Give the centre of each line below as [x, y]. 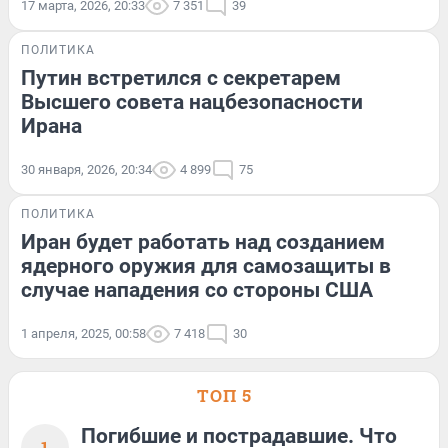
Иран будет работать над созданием [203, 241]
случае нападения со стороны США [197, 289]
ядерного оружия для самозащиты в [206, 265]
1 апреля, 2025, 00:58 [83, 333]
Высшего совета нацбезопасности [192, 101]
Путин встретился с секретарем [181, 77]
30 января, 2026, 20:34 [86, 169]
